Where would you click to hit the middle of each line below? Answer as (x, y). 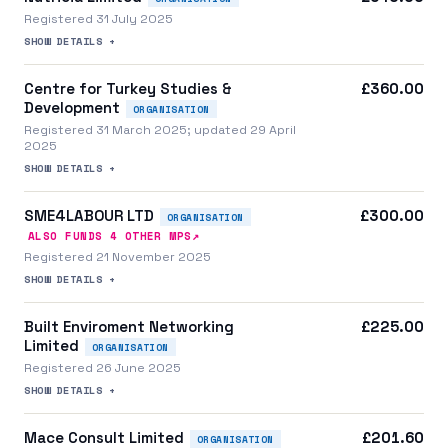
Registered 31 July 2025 (98, 18)
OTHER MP (151, 236)
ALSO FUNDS (69, 236)
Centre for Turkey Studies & (128, 88)
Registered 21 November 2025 (117, 257)
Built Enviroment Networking (129, 327)
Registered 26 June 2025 (102, 368)
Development (72, 107)
